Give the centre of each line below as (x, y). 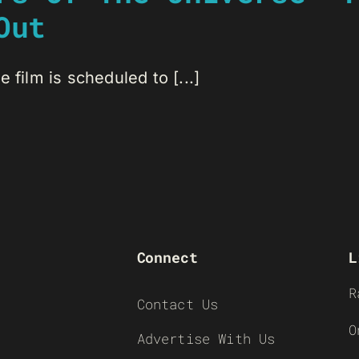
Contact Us (177, 304)
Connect (167, 257)
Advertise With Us (206, 339)
